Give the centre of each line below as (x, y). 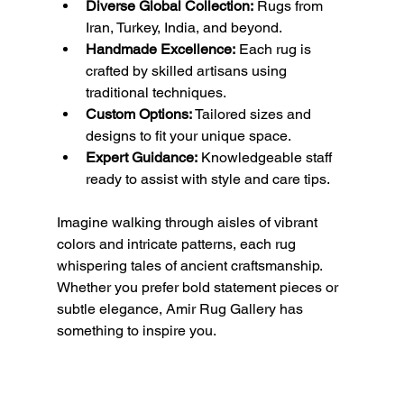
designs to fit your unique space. (188, 135)
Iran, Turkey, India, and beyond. (184, 27)
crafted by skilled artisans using (188, 70)
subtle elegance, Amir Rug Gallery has (181, 308)
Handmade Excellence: (160, 49)
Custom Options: (138, 114)
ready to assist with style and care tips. (207, 179)
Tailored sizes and (253, 114)
